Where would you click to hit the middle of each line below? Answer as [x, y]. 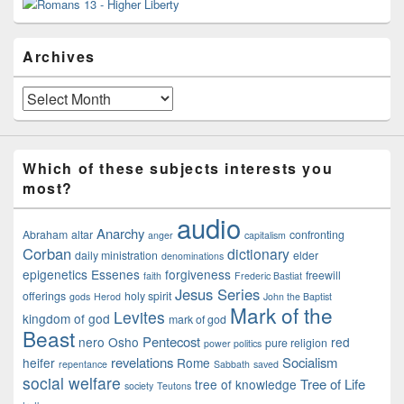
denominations [193, 256]
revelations [142, 362]
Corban [47, 253]
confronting [317, 234]
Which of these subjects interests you [178, 168]
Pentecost [171, 341]
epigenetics [55, 274]
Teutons [174, 386]
